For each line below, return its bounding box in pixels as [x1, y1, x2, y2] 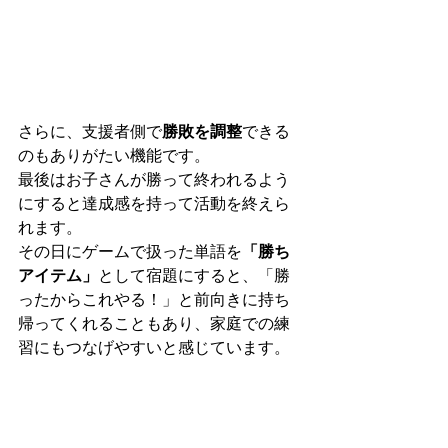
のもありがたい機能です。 [18, 145, 210, 165]
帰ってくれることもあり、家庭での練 [18, 313, 290, 333]
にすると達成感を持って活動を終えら [18, 193, 290, 213]
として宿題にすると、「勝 [98, 265, 290, 285]
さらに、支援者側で [18, 121, 162, 141]
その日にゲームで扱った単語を [18, 241, 242, 261]
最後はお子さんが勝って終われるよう [18, 169, 290, 189]
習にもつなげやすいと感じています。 [18, 337, 290, 357]
